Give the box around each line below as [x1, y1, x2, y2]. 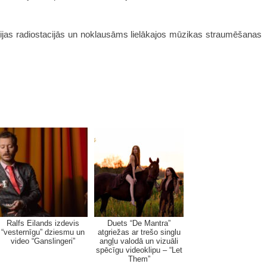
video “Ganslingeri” [11, 237, 75, 246]
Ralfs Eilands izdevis [7, 219, 79, 228]
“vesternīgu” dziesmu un [1, 228, 85, 237]
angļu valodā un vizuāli [100, 237, 178, 246]
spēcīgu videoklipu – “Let [95, 246, 182, 255]
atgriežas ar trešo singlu [97, 228, 181, 237]
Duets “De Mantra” [107, 219, 170, 228]
